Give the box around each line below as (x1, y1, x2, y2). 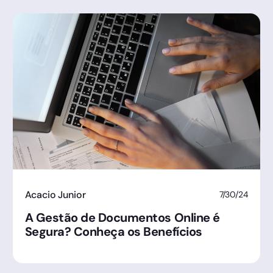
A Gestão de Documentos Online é (24, 210, 220, 226)
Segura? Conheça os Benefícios (24, 224, 202, 240)
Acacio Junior (24, 188, 86, 202)
